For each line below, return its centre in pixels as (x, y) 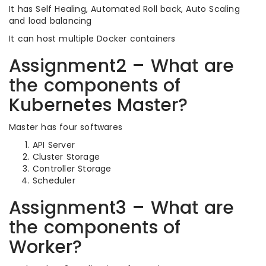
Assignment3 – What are (122, 208)
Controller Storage (72, 169)
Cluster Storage (66, 157)
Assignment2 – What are (122, 66)
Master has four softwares (66, 127)
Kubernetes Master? (99, 105)
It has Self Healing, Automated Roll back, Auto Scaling (124, 9)
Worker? (46, 247)
